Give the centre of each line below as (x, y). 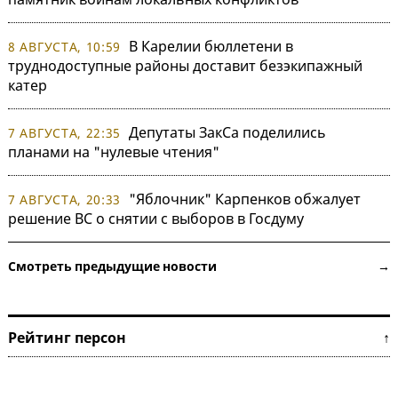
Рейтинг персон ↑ (199, 337)
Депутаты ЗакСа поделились (228, 132)
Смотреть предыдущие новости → (199, 266)
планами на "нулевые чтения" (114, 151)
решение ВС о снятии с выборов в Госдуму (156, 218)
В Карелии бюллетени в (211, 46)
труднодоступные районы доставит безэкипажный (185, 65)
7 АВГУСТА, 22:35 (65, 132)
